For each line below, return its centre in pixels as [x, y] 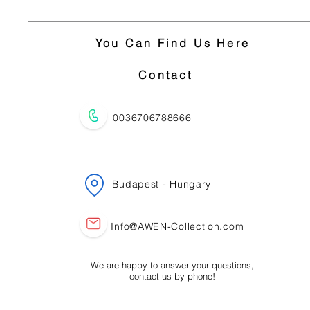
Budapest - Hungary [162, 184]
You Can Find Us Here [172, 43]
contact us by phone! [173, 276]
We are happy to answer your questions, [173, 265]
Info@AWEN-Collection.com [177, 226]
